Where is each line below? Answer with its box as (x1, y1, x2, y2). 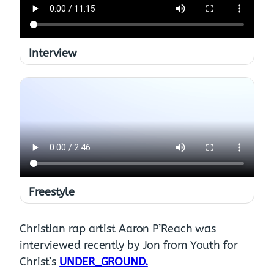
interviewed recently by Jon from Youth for (20, 239, 238, 253)
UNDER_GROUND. (59, 255, 148, 269)
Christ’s (20, 255, 60, 269)
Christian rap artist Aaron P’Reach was (20, 222, 217, 236)
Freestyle (29, 185, 75, 199)
